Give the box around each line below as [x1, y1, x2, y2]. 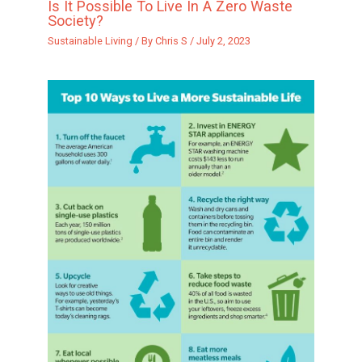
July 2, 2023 [196, 34, 250, 47]
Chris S [154, 34, 190, 47]
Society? [47, 12, 103, 30]
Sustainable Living [47, 34, 133, 47]
